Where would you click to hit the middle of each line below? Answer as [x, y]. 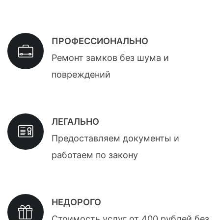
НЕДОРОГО [76, 202]
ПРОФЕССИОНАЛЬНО [100, 41]
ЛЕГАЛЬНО [75, 122]
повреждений [81, 75]
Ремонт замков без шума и [110, 58]
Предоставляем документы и [115, 138]
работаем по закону [95, 155]
